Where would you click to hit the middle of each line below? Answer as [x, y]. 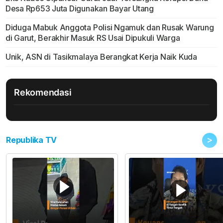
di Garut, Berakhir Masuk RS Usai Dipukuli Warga [93, 38]
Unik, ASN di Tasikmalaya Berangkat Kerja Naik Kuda [101, 57]
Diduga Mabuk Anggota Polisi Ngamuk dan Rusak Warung [110, 28]
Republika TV [32, 140]
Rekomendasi [43, 93]
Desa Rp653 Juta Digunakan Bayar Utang [79, 9]
